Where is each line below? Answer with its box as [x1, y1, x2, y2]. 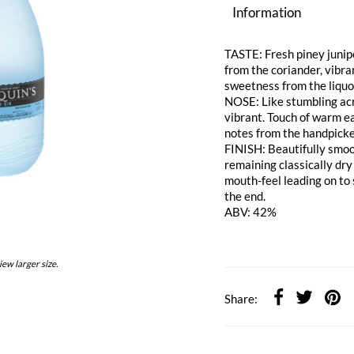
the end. [224, 189, 266, 204]
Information [232, 4, 302, 21]
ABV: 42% [224, 205, 277, 220]
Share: [224, 292, 258, 307]
